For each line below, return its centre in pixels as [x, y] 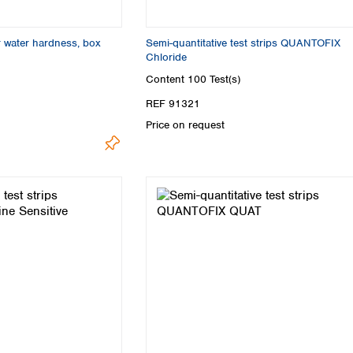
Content [167, 79]
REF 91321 [173, 103]
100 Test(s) [214, 79]
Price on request [185, 124]
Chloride [166, 58]
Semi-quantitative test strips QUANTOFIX [243, 43]
